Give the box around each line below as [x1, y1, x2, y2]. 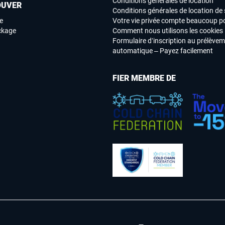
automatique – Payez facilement [113, 47, 213, 55]
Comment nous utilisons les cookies [113, 27, 223, 35]
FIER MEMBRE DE [113, 73, 176, 83]
